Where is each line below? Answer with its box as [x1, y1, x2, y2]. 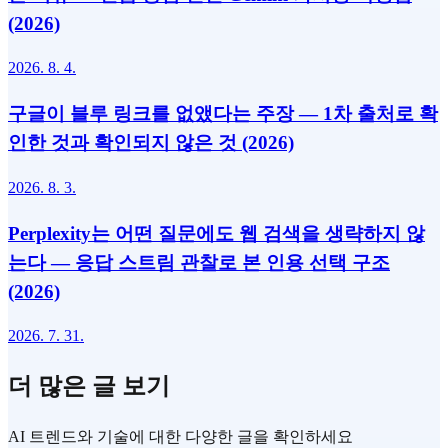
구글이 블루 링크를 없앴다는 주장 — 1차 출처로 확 [8, 103, 438, 125]
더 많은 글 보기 [8, 373, 170, 400]
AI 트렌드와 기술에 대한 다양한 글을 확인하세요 [8, 428, 353, 446]
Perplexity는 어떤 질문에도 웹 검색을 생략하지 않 [8, 222, 425, 244]
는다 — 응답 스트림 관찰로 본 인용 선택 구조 [8, 251, 390, 273]
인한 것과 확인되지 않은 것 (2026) [8, 132, 294, 154]
